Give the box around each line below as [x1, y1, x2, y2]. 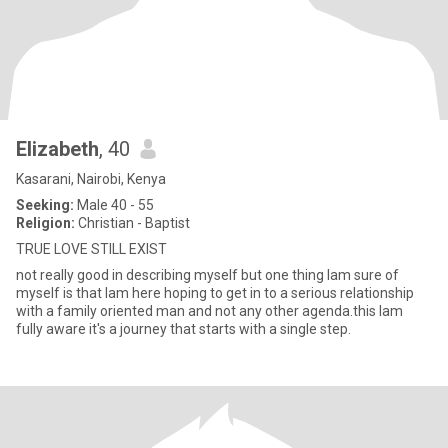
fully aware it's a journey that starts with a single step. [16, 321, 351, 337]
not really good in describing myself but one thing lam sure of [16, 267, 399, 283]
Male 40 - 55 [74, 197, 154, 213]
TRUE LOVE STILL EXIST [16, 241, 167, 257]
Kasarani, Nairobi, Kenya [16, 171, 166, 187]
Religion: [16, 215, 75, 231]
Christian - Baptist [75, 215, 190, 231]
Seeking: [16, 197, 74, 213]
